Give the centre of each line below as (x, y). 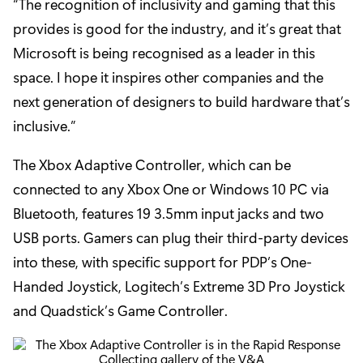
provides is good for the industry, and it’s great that (177, 29)
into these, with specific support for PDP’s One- (162, 262)
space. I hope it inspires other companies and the (168, 77)
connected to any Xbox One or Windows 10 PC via (171, 189)
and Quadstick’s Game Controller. (120, 311)
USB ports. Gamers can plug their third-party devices (181, 238)
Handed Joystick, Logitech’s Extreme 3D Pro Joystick (179, 286)
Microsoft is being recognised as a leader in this (164, 53)
